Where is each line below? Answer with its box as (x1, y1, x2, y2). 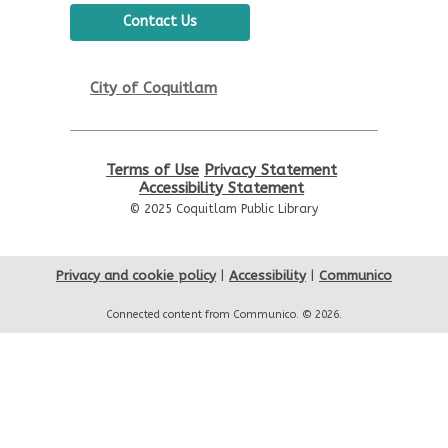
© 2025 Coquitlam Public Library (130, 201, 318, 216)
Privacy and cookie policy (56, 267, 216, 283)
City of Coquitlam (90, 78, 217, 97)
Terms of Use (106, 160, 199, 179)
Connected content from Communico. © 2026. (106, 307, 342, 321)
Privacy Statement (204, 160, 337, 179)
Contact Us (123, 12, 197, 30)
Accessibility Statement (139, 178, 304, 197)
